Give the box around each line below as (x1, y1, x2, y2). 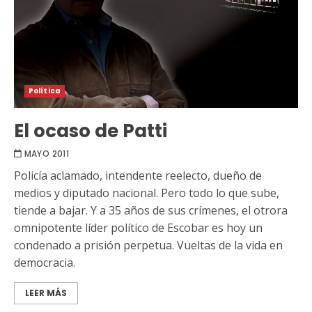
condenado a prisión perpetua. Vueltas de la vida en (14, 237, 283, 253)
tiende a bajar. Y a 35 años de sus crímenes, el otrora (14, 202, 288, 218)
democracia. (14, 254, 75, 270)
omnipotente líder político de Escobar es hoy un (14, 219, 263, 235)
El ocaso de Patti (14, 118, 167, 143)
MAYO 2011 (24, 147, 69, 159)
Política (29, 85, 61, 96)
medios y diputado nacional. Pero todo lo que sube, (14, 185, 279, 201)
